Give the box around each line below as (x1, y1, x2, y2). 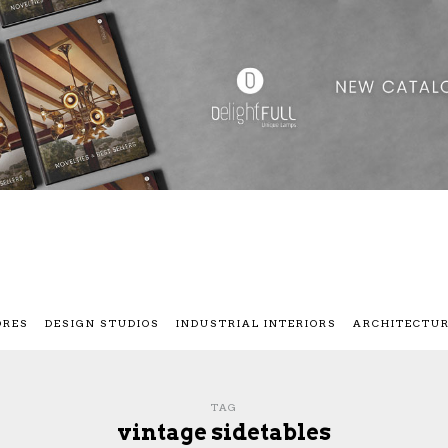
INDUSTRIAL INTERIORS (176, 317, 337, 330)
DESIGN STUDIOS (45, 317, 160, 330)
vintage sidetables (117, 419, 331, 446)
